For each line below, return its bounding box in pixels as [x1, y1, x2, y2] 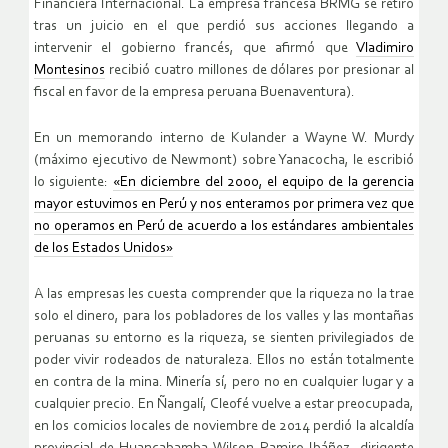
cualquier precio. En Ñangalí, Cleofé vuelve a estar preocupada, [34, 396, 414, 412]
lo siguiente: [34, 174, 113, 190]
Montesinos [34, 62, 105, 78]
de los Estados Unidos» [34, 240, 173, 256]
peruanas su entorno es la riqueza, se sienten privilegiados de [34, 330, 414, 346]
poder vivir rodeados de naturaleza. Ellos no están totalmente [34, 352, 414, 368]
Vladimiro [356, 40, 414, 56]
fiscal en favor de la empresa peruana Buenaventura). [34, 84, 355, 100]
